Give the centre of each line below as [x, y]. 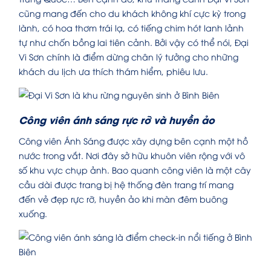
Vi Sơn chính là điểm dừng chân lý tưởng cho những [129, 57]
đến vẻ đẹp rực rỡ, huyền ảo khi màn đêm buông [123, 199]
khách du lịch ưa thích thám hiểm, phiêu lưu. [113, 71]
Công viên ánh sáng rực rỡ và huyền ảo [117, 120]
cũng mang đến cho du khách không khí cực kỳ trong [132, 13]
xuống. [33, 214]
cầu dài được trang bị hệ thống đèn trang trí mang [126, 184]
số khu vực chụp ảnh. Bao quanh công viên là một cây [135, 170]
